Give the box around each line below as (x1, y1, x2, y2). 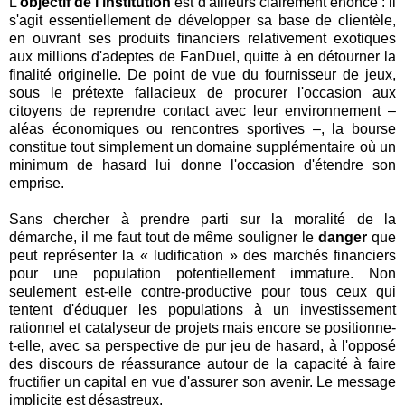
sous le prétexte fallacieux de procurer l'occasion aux (9, 85, 396, 101)
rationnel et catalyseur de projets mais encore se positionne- (9, 320, 396, 336)
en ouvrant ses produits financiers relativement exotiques (9, 31, 396, 47)
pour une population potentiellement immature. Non (9, 266, 396, 282)
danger (318, 230, 368, 246)
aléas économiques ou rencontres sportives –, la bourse (9, 121, 396, 137)
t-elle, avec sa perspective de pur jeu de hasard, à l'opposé (9, 338, 396, 354)
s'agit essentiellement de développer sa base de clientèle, (9, 13, 396, 29)
